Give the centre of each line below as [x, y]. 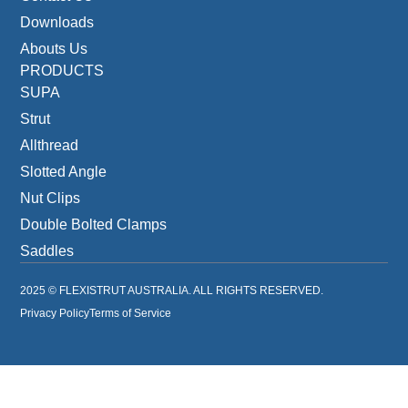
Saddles [47, 250]
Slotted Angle [64, 171]
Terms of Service [131, 313]
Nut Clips [51, 198]
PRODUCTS [62, 70]
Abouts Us [54, 48]
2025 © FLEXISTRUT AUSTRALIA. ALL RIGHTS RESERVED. [172, 290]
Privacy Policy [55, 313]
